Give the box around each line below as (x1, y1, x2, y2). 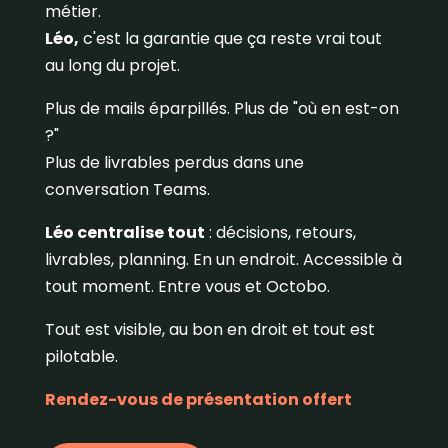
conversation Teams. (44, 178, 210, 202)
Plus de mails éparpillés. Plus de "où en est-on (44, 97, 399, 121)
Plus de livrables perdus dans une (44, 151, 304, 175)
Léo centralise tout (44, 221, 205, 245)
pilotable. (44, 345, 118, 369)
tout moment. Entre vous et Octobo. (44, 275, 330, 299)
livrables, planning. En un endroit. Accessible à (44, 248, 402, 272)
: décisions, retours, (204, 221, 356, 245)
